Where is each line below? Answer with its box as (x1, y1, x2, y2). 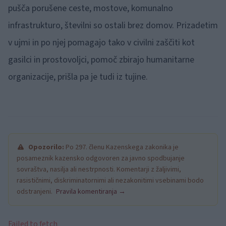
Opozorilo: (28, 142, 64, 153)
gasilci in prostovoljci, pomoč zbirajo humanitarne (8, 53, 194, 67)
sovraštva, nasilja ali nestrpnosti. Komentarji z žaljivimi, (17, 164, 181, 175)
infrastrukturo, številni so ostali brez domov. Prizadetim (8, 19, 218, 32)
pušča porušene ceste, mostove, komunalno (8, 2, 173, 15)
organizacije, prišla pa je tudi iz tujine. (8, 71, 148, 84)
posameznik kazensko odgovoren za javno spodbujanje (17, 153, 185, 164)
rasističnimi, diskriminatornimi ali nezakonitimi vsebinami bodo (17, 176, 204, 186)
